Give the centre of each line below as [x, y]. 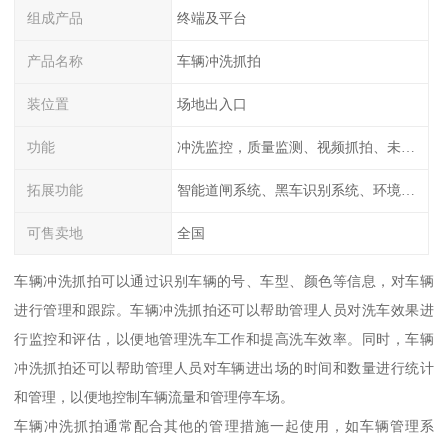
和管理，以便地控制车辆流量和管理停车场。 [154, 397]
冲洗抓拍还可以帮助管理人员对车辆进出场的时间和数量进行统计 [224, 368]
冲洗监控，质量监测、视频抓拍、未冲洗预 [407, 146]
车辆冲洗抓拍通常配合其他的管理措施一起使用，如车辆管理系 [224, 426]
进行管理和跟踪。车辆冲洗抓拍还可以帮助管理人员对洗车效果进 [224, 310]
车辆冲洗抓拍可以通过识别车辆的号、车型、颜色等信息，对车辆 [224, 281]
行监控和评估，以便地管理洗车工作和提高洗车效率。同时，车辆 [224, 339]
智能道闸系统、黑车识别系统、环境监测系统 [407, 189]
